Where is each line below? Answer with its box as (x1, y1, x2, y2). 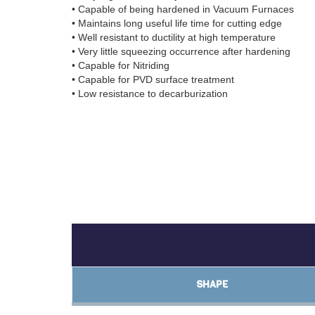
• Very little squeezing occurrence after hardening (72, 46, 290, 58)
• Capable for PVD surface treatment (72, 74, 234, 86)
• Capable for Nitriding (72, 60, 169, 72)
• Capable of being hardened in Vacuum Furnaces (72, 4, 294, 15)
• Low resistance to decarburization (72, 88, 228, 100)
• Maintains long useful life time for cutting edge (72, 18, 282, 30)
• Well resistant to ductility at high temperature (72, 32, 276, 44)
